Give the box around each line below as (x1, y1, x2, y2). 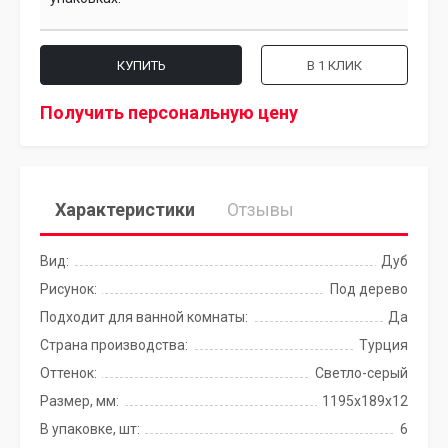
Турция (359, 337, 408, 353)
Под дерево (330, 281, 408, 297)
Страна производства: (40, 337, 188, 353)
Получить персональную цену (40, 102, 298, 123)
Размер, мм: (40, 393, 119, 409)
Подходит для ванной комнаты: (40, 309, 248, 325)
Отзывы (227, 199, 294, 220)
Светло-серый (315, 365, 408, 381)
